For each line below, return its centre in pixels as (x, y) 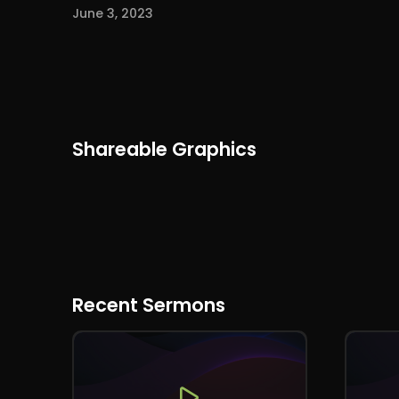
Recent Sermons (148, 305)
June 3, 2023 (112, 14)
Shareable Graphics (164, 150)
